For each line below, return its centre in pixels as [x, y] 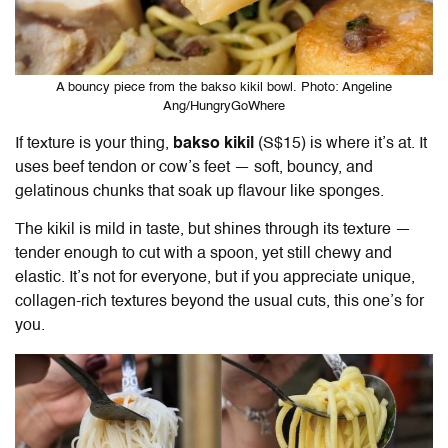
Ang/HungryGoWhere [224, 106]
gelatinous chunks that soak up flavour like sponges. [199, 191]
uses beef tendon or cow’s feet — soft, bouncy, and [194, 167]
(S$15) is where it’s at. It [340, 143]
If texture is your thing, [94, 143]
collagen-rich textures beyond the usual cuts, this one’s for [219, 301]
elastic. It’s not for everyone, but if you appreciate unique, [215, 277]
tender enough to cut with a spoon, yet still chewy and [203, 253]
